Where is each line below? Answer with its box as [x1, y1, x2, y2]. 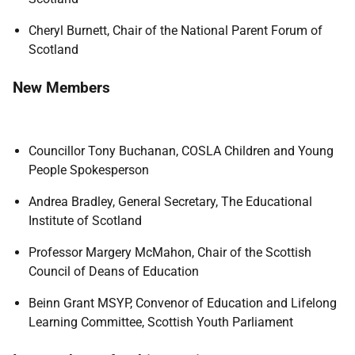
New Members [13, 78, 110, 97]
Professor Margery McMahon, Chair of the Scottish [29, 245, 311, 260]
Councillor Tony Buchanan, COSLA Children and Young [29, 143, 334, 158]
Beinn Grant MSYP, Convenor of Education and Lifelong [29, 296, 337, 311]
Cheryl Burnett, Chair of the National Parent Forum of [29, 23, 323, 38]
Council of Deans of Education [29, 264, 199, 279]
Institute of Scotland [29, 213, 142, 228]
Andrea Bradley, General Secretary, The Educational [29, 194, 312, 209]
